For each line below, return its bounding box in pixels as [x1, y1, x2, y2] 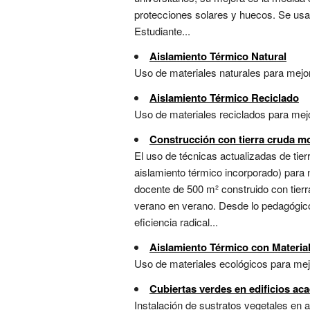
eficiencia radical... [134, 215, 218, 230]
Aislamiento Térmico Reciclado [149, 90, 299, 106]
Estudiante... [134, 24, 190, 39]
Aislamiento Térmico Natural [149, 48, 286, 64]
